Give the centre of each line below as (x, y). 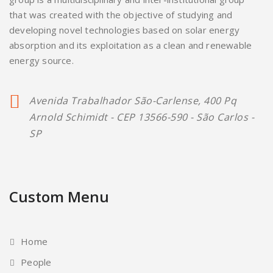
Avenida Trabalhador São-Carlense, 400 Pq (133, 101)
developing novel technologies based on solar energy (125, 30)
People (36, 262)
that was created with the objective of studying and (121, 15)
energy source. (41, 61)
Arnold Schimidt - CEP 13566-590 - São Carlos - (142, 117)
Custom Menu (59, 197)
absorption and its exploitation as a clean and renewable (131, 45)
